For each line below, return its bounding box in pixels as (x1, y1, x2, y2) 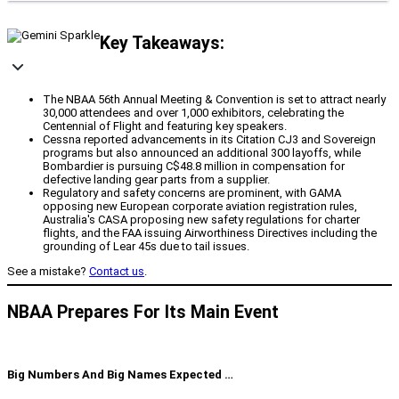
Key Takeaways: (100, 32, 224, 53)
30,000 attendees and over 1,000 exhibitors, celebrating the (43, 106, 344, 120)
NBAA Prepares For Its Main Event (7, 302, 279, 323)
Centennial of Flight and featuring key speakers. (43, 119, 287, 134)
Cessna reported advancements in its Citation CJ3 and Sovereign (43, 133, 376, 147)
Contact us (89, 265, 144, 279)
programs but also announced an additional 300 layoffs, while (43, 146, 361, 160)
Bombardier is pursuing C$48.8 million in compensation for (43, 159, 345, 174)
